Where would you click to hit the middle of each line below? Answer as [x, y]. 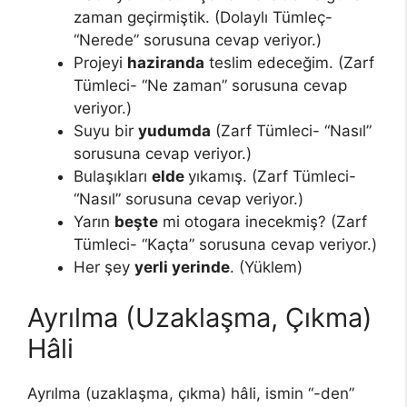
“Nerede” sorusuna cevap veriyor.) [198, 40]
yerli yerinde [182, 268]
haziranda [166, 63]
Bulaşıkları [113, 177]
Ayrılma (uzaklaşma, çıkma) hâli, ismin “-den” [191, 393]
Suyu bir [106, 131]
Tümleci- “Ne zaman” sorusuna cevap [210, 86]
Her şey [104, 268]
